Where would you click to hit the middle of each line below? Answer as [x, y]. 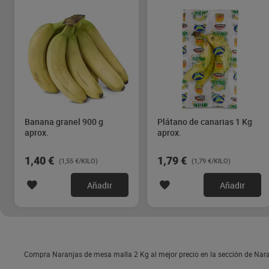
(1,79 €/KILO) [211, 161]
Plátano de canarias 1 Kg [205, 122]
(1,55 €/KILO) [78, 161]
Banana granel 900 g [64, 122]
